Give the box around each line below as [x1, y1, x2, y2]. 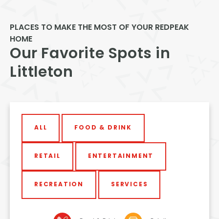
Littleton [10, 60, 73, 86]
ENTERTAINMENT [88, 151, 154, 161]
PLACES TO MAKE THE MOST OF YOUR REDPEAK [10, 21, 189, 34]
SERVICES [111, 179, 148, 190]
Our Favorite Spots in [10, 42, 171, 67]
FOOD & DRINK [74, 123, 132, 133]
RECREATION [34, 179, 84, 190]
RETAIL [34, 151, 61, 161]
